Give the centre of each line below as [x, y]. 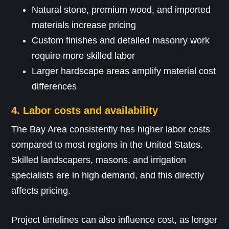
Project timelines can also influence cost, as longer [114, 220]
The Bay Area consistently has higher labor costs [111, 130]
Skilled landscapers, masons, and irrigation [99, 160]
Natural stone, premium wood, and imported [121, 10]
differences [54, 87]
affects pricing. [41, 191]
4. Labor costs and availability [85, 111]
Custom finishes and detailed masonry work [121, 41]
